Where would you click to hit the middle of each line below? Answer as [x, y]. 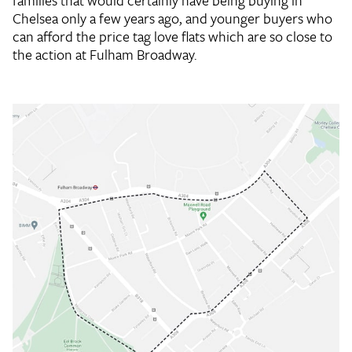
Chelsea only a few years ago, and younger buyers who [172, 18]
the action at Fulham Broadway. [105, 55]
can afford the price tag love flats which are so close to [172, 37]
